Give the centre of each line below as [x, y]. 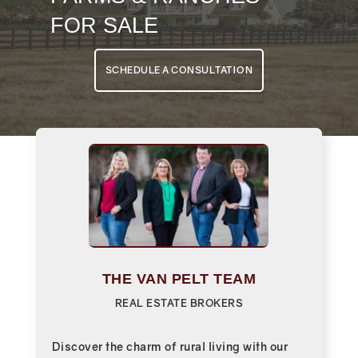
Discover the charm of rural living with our [170, 347]
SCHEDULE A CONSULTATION [179, 70]
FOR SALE [104, 25]
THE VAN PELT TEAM [179, 279]
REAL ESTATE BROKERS [179, 303]
